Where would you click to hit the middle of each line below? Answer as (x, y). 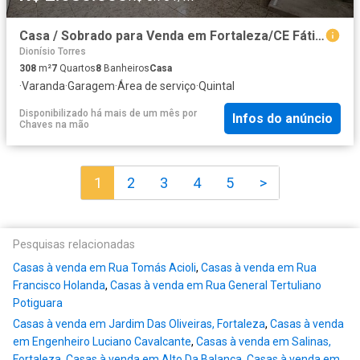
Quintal (217, 86)
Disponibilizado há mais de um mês (100, 113)
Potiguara (38, 303)
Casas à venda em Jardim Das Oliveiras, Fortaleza (139, 324)
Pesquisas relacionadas (74, 245)
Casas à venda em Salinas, (264, 342)
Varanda (43, 86)
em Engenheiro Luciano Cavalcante (102, 342)
